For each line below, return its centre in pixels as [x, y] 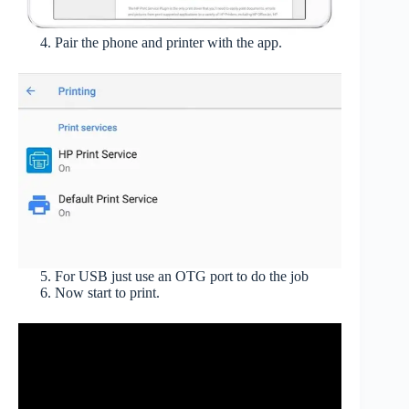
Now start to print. [107, 292]
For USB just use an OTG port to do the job [182, 276]
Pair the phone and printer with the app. [168, 42]
